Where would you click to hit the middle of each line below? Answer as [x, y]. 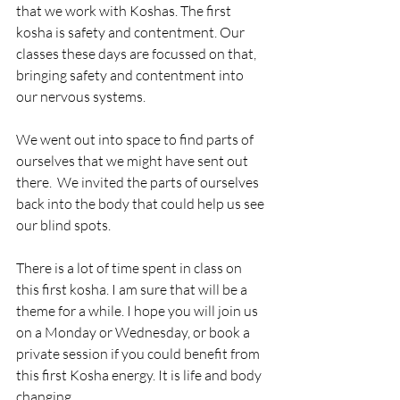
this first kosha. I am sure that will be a [133, 289]
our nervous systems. [82, 96]
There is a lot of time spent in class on [130, 268]
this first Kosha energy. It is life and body [140, 375]
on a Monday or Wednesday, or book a [134, 332]
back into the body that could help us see [142, 204]
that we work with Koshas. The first [125, 11]
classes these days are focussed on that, [137, 54]
